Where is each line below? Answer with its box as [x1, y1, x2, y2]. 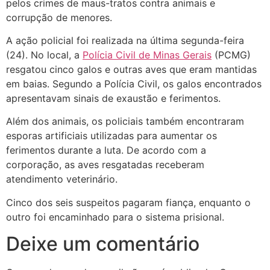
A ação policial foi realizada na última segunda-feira [6, 34, 244, 46]
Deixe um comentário [6, 232, 199, 256]
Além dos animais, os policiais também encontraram [6, 115, 244, 128]
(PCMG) [212, 48, 251, 61]
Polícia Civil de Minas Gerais [83, 48, 212, 61]
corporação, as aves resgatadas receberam [6, 159, 204, 171]
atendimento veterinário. [6, 173, 118, 186]
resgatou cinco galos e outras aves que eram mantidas [6, 63, 257, 75]
